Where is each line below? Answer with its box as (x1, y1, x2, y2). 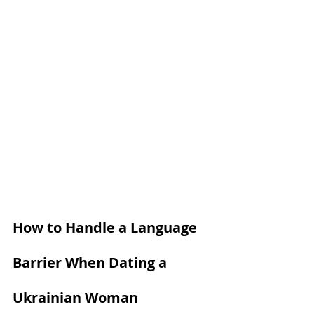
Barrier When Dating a (13, 253, 170, 273)
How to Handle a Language (13, 218, 200, 238)
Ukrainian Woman (13, 288, 138, 308)
